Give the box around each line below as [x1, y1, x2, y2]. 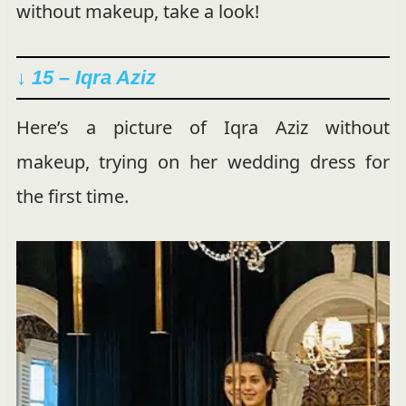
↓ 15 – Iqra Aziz [15, 65, 156, 89]
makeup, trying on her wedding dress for [15, 149, 391, 174]
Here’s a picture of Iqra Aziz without [15, 114, 391, 140]
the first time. [15, 183, 129, 208]
